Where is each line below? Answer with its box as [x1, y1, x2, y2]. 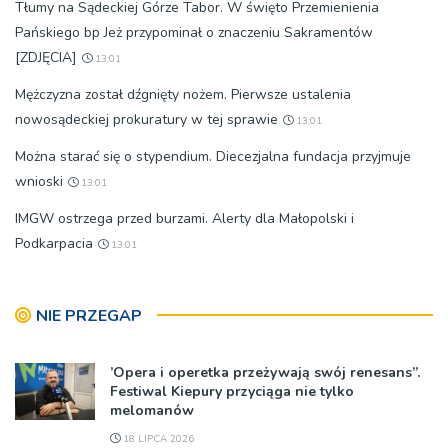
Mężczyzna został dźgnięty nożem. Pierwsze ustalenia [15, 84, 351, 104]
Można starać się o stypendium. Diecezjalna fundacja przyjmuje [15, 146, 411, 166]
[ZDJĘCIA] [15, 47, 77, 67]
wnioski [15, 171, 63, 191]
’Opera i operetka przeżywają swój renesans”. [110, 362, 420, 382]
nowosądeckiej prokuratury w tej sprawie [15, 109, 278, 129]
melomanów [110, 400, 194, 420]
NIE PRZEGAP [36, 304, 142, 327]
